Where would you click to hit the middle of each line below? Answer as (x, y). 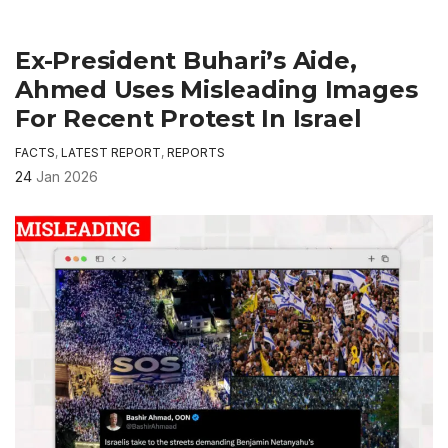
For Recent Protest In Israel (188, 119)
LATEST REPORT (111, 153)
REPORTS (196, 153)
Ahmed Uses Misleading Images (216, 90)
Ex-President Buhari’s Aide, (186, 61)
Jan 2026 (67, 177)
